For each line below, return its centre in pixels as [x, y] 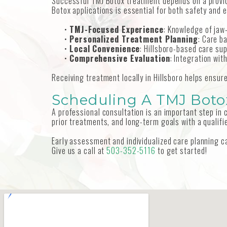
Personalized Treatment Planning [134, 39]
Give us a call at [79, 151]
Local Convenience [105, 49]
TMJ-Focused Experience [117, 30]
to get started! [181, 151]
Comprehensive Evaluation [120, 59]
